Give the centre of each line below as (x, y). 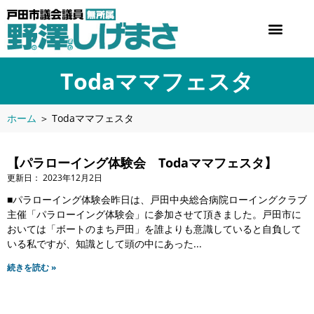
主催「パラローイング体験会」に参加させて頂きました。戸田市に (154, 214)
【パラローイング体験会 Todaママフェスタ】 (142, 162)
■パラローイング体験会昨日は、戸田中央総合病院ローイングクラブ (157, 199)
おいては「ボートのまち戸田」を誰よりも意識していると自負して (154, 228)
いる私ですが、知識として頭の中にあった (100, 243)
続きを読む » (32, 267)
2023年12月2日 (73, 177)
